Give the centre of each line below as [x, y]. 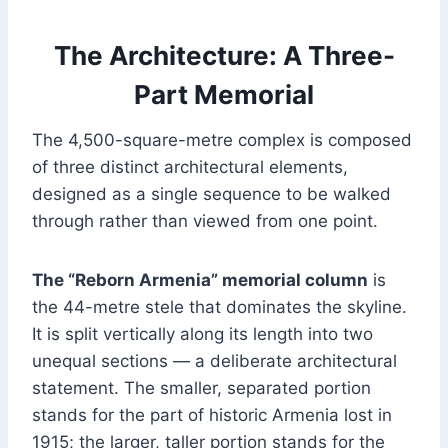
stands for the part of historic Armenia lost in [212, 415]
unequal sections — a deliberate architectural [214, 361]
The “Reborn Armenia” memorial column [200, 280]
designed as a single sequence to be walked [211, 194]
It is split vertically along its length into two [202, 334]
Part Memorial [224, 95]
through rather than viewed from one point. [205, 221]
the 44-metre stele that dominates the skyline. [219, 307]
